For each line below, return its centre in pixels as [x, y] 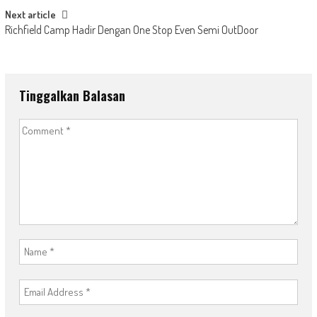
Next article [30, 14]
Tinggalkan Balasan [72, 95]
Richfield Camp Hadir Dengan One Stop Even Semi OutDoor [131, 29]
